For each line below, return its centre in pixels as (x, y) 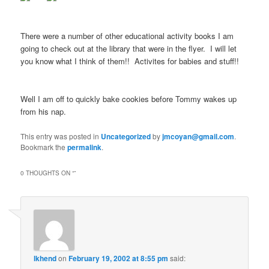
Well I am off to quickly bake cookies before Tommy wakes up (129, 99)
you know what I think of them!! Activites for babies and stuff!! (131, 61)
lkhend (45, 258)
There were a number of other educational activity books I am (127, 36)
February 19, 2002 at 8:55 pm (119, 258)
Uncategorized (126, 136)
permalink (85, 147)
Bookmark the (44, 147)
